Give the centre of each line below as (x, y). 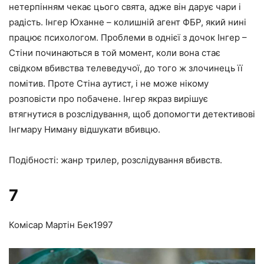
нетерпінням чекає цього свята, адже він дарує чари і (125, 7)
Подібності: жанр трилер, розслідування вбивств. (115, 160)
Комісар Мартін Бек (51, 225)
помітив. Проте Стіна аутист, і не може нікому (109, 84)
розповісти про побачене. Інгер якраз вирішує (108, 99)
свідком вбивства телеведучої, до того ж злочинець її (126, 68)
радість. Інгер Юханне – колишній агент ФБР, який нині (128, 22)
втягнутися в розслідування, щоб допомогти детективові (132, 114)
